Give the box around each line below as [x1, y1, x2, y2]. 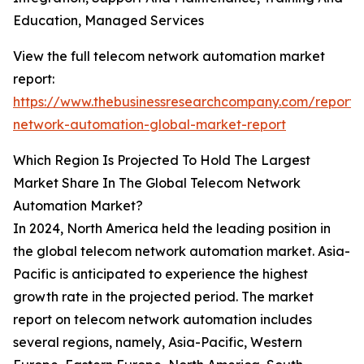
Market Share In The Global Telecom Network [13, 175, 301, 192]
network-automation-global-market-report [13, 116, 286, 133]
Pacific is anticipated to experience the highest [13, 266, 308, 283]
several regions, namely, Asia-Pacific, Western [13, 334, 302, 351]
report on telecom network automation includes [13, 311, 312, 328]
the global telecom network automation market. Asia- [13, 243, 350, 260]
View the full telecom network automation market [13, 48, 325, 65]
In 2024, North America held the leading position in [13, 220, 331, 237]
